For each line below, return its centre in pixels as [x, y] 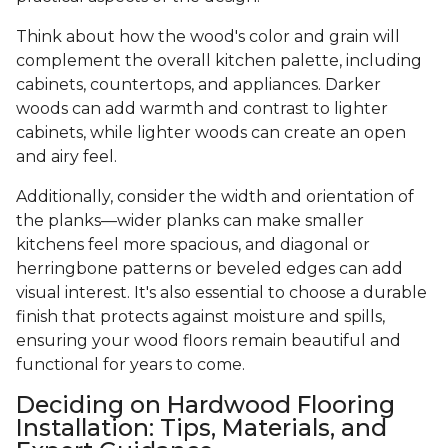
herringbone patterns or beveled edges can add [209, 269]
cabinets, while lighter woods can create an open [211, 133]
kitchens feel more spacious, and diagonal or [193, 245]
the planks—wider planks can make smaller [190, 221]
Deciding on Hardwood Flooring [205, 405]
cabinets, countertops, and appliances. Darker [198, 85]
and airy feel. [68, 157]
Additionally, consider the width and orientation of [215, 197]
